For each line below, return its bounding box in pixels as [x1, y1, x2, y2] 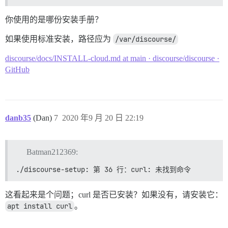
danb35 [5, 113, 31, 123]
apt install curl [7, 202, 72, 211]
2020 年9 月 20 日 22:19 [62, 113, 144, 123]
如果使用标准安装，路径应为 [5, 35, 113, 44]
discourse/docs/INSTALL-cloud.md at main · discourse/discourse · [5, 54, 219, 63]
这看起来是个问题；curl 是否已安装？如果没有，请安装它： [5, 190, 223, 199]
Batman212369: [26, 148, 78, 157]
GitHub [5, 65, 30, 74]
